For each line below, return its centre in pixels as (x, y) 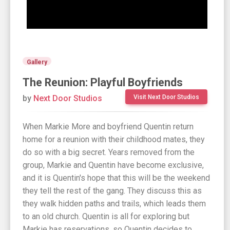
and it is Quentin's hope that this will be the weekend (116, 178)
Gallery (37, 62)
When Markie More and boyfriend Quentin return (108, 127)
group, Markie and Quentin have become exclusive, (113, 165)
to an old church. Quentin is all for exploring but (106, 217)
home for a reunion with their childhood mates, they (114, 140)
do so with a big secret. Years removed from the (109, 152)
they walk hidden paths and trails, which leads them (114, 204)
